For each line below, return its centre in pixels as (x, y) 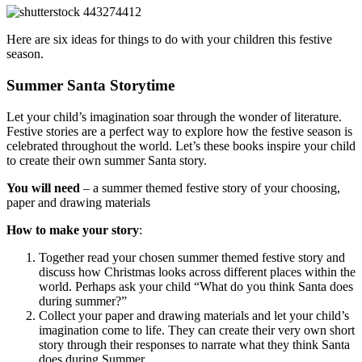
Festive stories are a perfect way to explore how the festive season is (179, 131)
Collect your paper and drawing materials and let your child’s (194, 315)
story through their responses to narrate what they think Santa (194, 344)
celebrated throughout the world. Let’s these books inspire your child (181, 145)
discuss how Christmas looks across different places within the (197, 271)
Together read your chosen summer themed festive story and (192, 257)
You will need (43, 187)
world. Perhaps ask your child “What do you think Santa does (196, 286)
